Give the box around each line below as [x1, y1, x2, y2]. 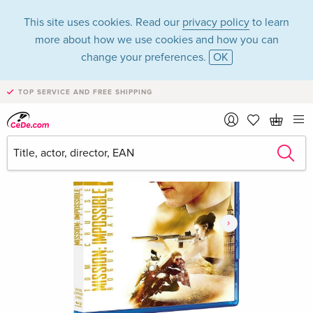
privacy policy [182, 15, 249, 29]
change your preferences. [80, 50, 209, 64]
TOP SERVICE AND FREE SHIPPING [18, 88, 152, 96]
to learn [249, 15, 289, 29]
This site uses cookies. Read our [24, 15, 182, 29]
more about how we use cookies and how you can [34, 33, 279, 47]
